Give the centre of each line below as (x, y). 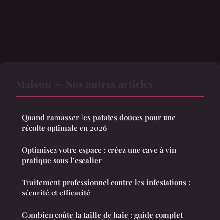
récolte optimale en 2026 (64, 127)
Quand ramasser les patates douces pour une (99, 117)
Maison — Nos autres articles (84, 83)
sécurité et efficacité (56, 192)
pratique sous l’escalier (62, 160)
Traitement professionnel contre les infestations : (106, 182)
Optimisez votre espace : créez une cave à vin (99, 150)
